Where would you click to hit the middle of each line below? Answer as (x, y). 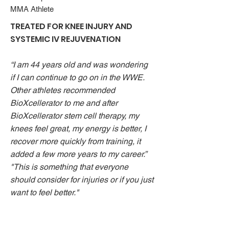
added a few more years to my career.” (78, 154)
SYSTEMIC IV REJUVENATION (65, 39)
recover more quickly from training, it (75, 141)
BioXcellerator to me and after (64, 103)
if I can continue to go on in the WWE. (78, 77)
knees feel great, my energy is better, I (78, 129)
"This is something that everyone (69, 167)
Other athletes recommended (63, 90)
